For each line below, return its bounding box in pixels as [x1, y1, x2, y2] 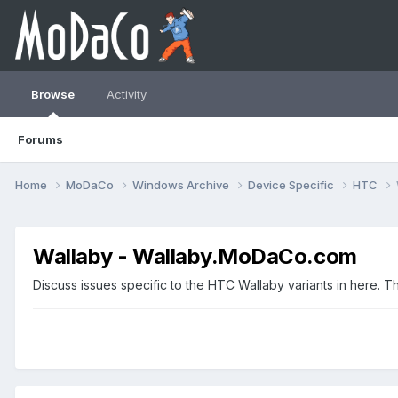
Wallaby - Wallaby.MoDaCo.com [33, 243, 357, 269]
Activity [107, 87, 147, 101]
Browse [31, 87, 75, 101]
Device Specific [248, 177, 337, 192]
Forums [18, 132, 63, 147]
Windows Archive [132, 177, 232, 192]
